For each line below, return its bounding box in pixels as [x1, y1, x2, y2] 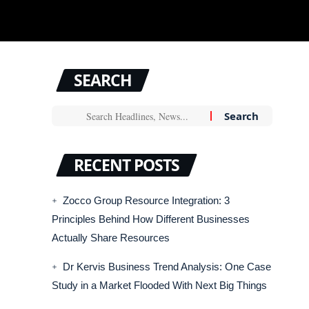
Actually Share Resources [51, 232, 170, 243]
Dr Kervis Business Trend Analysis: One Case [62, 261, 271, 272]
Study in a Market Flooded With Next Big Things [51, 279, 267, 291]
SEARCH [73, 69, 132, 91]
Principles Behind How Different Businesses [51, 213, 250, 225]
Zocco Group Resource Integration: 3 [62, 195, 230, 206]
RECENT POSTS [73, 154, 179, 176]
